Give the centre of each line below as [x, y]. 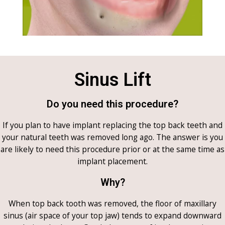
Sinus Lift [113, 80]
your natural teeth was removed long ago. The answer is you [113, 137]
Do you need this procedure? [113, 104]
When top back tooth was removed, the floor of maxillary [113, 203]
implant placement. [113, 161]
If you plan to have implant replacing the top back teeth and [113, 125]
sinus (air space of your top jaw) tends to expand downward [113, 215]
